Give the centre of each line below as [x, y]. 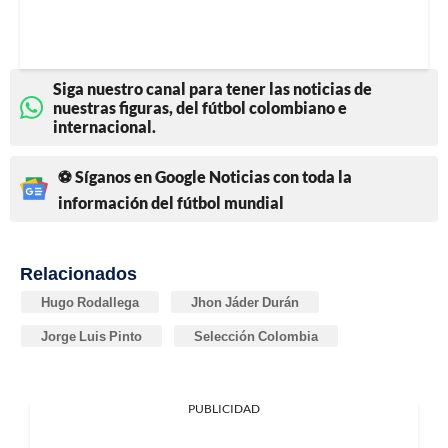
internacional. [104, 126]
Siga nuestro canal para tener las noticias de [212, 88]
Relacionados [78, 272]
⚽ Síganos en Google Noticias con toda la [205, 176]
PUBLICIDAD [224, 408]
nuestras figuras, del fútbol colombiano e [200, 107]
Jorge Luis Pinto [91, 335]
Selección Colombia [256, 335]
